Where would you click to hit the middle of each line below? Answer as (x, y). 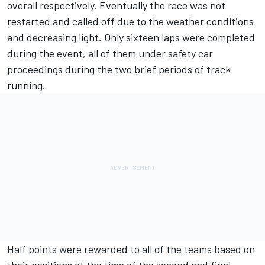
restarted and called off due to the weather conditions (130, 22)
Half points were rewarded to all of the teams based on (131, 249)
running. (26, 85)
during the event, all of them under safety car (110, 54)
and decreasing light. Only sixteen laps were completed (131, 38)
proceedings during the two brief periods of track (119, 70)
